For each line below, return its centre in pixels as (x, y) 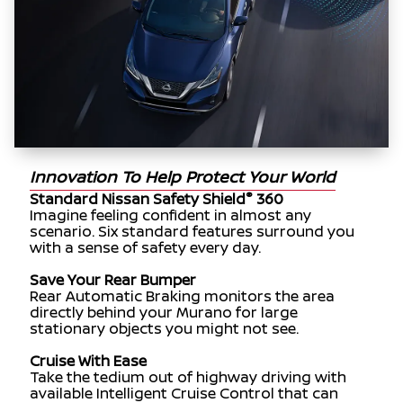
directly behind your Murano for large (163, 313)
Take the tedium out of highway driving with (188, 377)
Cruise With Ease (88, 361)
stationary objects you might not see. (164, 329)
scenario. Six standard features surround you (192, 232)
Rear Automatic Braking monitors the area (182, 296)
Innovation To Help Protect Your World (182, 177)
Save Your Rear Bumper (112, 280)
